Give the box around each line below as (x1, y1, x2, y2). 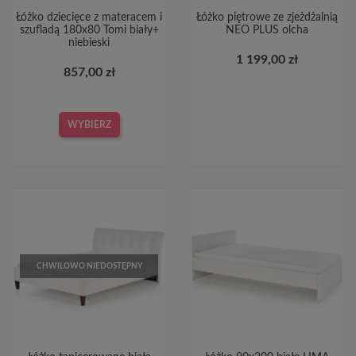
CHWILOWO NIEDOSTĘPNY (36, 261, 142, 270)
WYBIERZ (67, 119, 111, 130)
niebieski (68, 37, 110, 48)
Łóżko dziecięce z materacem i (16, 11, 162, 23)
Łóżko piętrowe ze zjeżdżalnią (196, 11, 338, 23)
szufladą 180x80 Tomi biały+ (19, 24, 159, 36)
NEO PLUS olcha (226, 24, 308, 36)
